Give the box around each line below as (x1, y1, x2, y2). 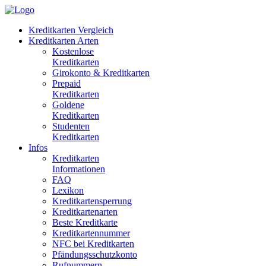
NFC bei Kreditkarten (52, 239, 134, 249)
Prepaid (52, 78, 81, 88)
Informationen (52, 164, 105, 174)
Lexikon (52, 185, 84, 195)
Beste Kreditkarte (52, 217, 118, 227)
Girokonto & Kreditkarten (52, 68, 150, 78)
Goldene (52, 100, 84, 110)
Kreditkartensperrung (52, 196, 132, 206)
